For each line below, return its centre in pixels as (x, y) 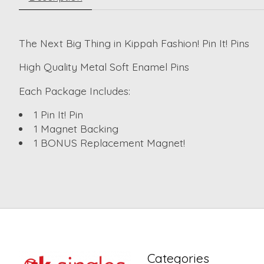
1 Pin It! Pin (58, 115)
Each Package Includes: (75, 90)
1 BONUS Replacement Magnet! (109, 143)
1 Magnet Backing (76, 129)
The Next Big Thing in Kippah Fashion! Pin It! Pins (134, 43)
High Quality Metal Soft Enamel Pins (104, 67)
